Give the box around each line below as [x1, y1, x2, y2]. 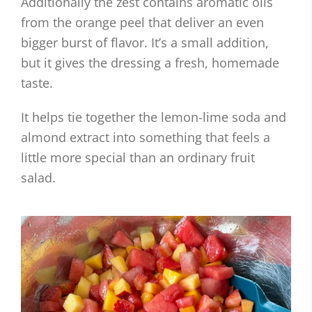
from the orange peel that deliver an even [21, 14, 264, 31]
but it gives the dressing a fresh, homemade [21, 54, 279, 72]
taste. [21, 75, 53, 92]
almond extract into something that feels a [21, 129, 270, 146]
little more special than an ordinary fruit [21, 149, 255, 166]
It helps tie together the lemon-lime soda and [21, 109, 286, 126]
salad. [21, 169, 56, 187]
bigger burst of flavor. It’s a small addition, [21, 34, 269, 52]
